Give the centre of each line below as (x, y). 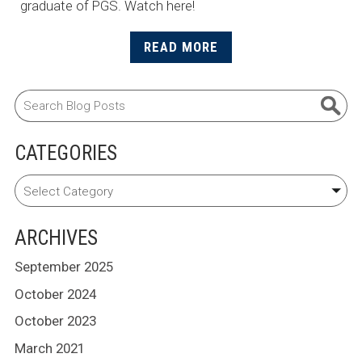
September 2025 (63, 267)
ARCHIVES (56, 238)
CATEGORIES (65, 154)
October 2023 (55, 321)
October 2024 (55, 294)
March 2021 (49, 348)
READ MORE (181, 47)
